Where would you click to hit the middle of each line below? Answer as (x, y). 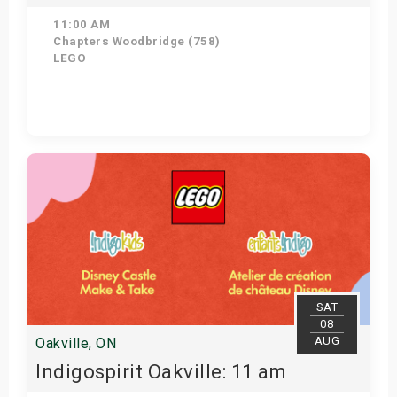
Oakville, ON (76, 343)
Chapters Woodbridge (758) (135, 41)
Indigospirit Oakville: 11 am (161, 372)
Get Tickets (191, 153)
